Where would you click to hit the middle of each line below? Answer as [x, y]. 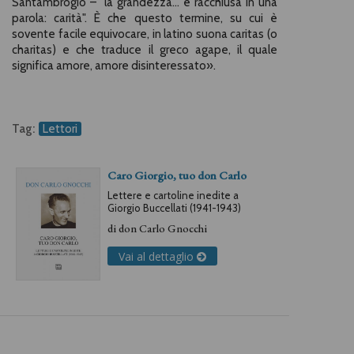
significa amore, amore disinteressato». [114, 66]
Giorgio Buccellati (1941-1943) [174, 208]
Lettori [60, 129]
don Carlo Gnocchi [163, 228]
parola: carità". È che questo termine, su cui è [145, 18]
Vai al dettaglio [158, 256]
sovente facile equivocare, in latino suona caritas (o [145, 34]
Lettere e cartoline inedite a [173, 195]
